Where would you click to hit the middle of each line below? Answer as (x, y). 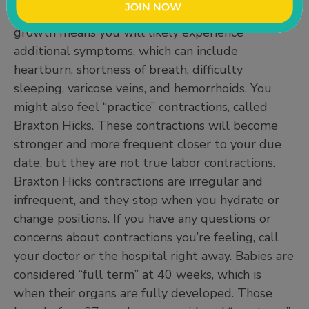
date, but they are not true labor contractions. (144, 162)
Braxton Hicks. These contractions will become (146, 125)
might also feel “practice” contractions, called (141, 107)
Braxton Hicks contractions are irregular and (138, 181)
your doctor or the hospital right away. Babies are (154, 256)
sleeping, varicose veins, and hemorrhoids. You (143, 88)
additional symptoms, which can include (126, 51)
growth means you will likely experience (129, 32)
